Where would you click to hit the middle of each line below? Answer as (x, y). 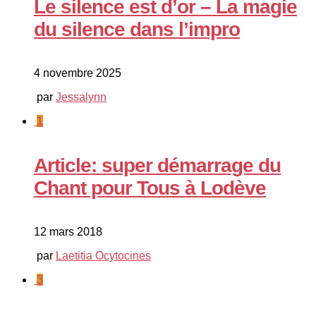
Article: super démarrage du (157, 165)
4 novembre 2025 (78, 73)
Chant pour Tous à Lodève (150, 188)
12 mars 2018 (68, 231)
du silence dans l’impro (137, 30)
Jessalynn (81, 97)
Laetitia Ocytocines (103, 255)
